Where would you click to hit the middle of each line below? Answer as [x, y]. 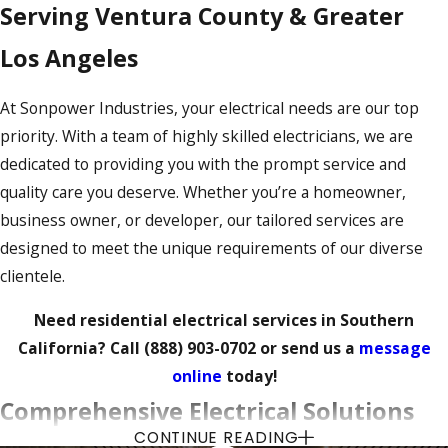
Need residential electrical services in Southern [224, 319]
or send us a [307, 347]
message [394, 347]
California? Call [80, 347]
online [196, 375]
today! [249, 375]
